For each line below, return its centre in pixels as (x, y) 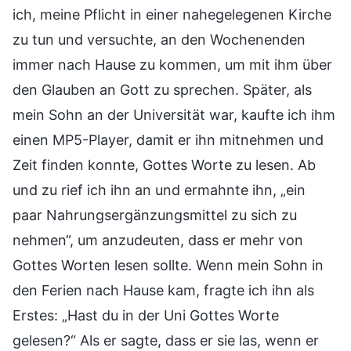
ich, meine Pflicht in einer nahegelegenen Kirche (172, 14)
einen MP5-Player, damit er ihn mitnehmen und (168, 139)
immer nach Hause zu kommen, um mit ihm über (172, 64)
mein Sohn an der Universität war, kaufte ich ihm (174, 114)
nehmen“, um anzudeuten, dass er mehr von (158, 240)
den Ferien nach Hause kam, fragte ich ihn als (163, 290)
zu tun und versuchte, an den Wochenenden (159, 39)
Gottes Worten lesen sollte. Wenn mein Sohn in (168, 265)
